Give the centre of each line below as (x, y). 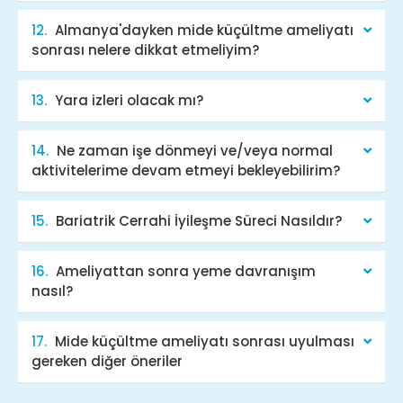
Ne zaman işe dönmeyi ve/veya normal (195, 150)
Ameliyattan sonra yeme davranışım (186, 271)
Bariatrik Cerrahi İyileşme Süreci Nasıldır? (199, 220)
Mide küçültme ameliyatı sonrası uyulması (205, 341)
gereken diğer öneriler (107, 361)
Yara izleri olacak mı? (129, 100)
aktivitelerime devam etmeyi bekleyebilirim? (186, 170)
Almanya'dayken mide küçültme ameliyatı (204, 30)
